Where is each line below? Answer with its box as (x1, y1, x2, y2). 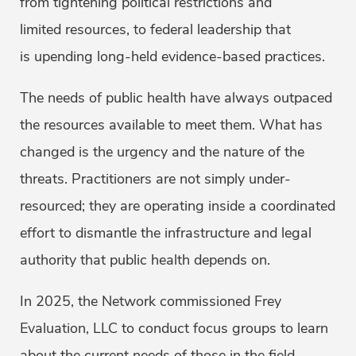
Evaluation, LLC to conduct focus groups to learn (20, 319, 328, 339)
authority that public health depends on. (20, 250, 278, 270)
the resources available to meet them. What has (20, 115, 323, 135)
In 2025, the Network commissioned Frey (20, 292, 281, 311)
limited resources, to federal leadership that (20, 20, 291, 40)
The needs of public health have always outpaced (20, 88, 332, 108)
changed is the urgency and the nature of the (20, 142, 304, 162)
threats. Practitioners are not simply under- (20, 169, 291, 189)
